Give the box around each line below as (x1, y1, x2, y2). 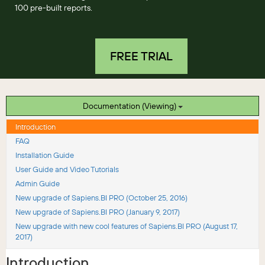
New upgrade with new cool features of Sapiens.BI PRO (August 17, (15, 221, 238, 231)
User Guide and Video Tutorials (15, 164, 119, 174)
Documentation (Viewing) (141, 101, 178, 111)
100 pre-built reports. (15, 2, 92, 13)
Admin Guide (15, 179, 60, 188)
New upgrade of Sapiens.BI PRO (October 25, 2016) (15, 193, 188, 202)
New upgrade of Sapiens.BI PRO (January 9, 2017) (15, 207, 180, 216)
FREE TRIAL (109, 49, 173, 63)
